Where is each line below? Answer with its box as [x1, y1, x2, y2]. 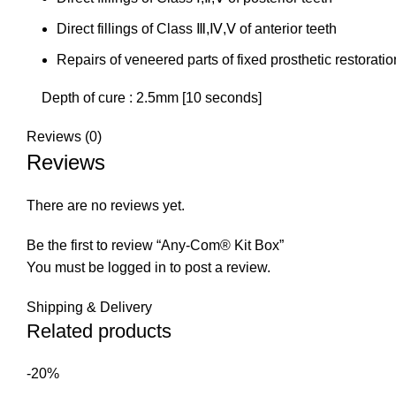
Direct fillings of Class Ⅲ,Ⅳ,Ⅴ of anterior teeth [57, 21, 337, 37]
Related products [27, 320, 171, 343]
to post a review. [166, 260, 270, 276]
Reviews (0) [27, 129, 102, 145]
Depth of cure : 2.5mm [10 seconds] [42, 90, 262, 106]
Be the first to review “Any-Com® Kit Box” [27, 238, 284, 254]
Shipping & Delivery [27, 300, 152, 316]
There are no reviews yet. [27, 198, 185, 214]
